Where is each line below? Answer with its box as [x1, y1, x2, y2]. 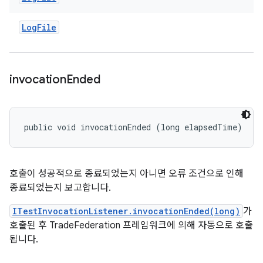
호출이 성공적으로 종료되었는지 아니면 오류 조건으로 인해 [9, 168, 244, 180]
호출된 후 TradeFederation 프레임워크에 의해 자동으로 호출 [9, 220, 253, 231]
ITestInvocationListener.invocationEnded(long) [12, 205, 240, 217]
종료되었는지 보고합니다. [9, 182, 111, 194]
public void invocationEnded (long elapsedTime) [24, 122, 242, 133]
